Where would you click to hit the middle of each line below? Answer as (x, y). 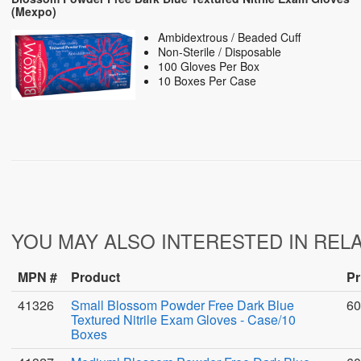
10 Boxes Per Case (207, 81)
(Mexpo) (34, 11)
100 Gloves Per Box (209, 66)
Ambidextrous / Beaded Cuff (230, 37)
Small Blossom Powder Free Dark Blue (183, 305)
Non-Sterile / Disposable (220, 52)
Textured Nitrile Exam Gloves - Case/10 (183, 320)
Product (95, 277)
